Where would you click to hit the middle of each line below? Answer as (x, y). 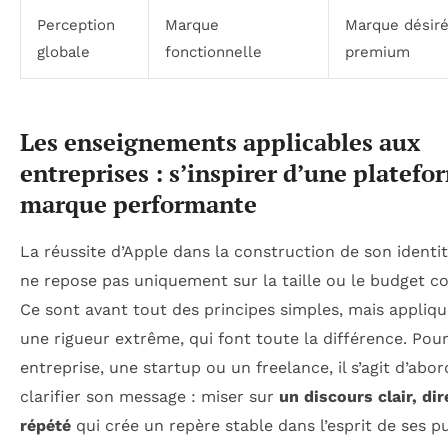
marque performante (138, 204)
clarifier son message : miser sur (149, 397)
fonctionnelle (213, 52)
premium (377, 52)
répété (45, 426)
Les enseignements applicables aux (220, 142)
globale (63, 52)
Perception (76, 25)
